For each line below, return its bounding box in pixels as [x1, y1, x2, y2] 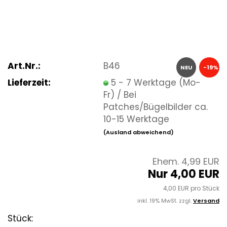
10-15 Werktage [103, 112, 170, 125]
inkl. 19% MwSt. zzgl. [137, 197, 193, 205]
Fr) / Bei [103, 88, 137, 101]
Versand [193, 197, 219, 205]
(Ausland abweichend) [103, 128, 174, 136]
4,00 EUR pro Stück [163, 184, 219, 193]
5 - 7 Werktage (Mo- [111, 76, 201, 89]
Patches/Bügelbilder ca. [103, 100, 208, 113]
